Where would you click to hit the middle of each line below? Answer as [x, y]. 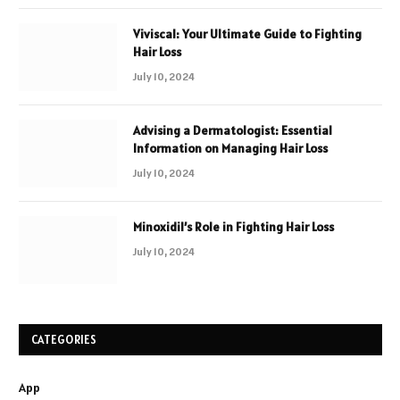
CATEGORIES [64, 339]
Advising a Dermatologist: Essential [233, 130]
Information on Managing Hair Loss [230, 148]
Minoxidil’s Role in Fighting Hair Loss [233, 226]
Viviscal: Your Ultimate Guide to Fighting [247, 33]
